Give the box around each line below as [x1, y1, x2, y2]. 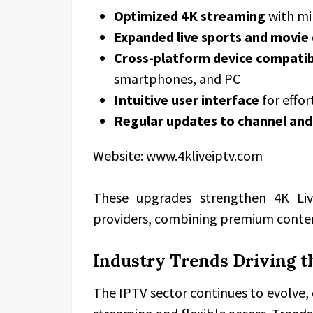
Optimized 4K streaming [114, 7, 265, 24]
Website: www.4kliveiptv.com [93, 147, 263, 164]
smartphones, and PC [114, 70, 240, 87]
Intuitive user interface [114, 91, 259, 108]
